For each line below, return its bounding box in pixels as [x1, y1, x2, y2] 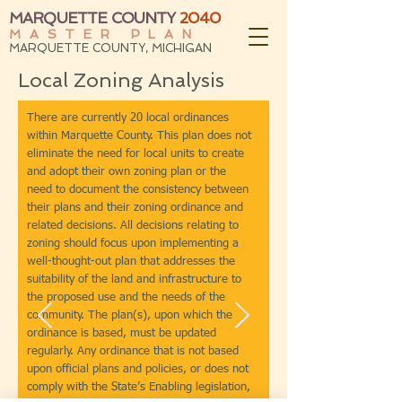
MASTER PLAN [9, 27, 200, 41]
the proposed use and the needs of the [27, 292, 225, 303]
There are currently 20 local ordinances [27, 112, 229, 124]
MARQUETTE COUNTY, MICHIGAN [9, 41, 212, 55]
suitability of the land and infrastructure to [27, 274, 241, 285]
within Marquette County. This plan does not [27, 130, 251, 142]
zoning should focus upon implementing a [27, 238, 239, 249]
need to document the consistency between [27, 184, 249, 196]
